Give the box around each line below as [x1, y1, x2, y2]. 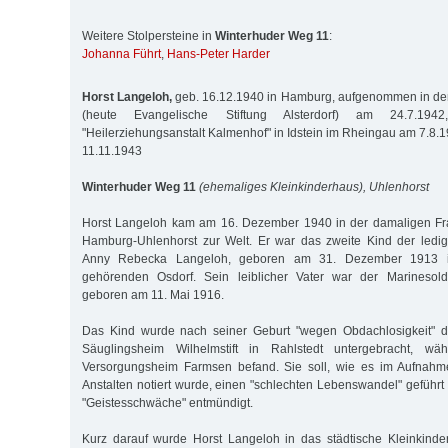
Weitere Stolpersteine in [82, 29, 215, 44]
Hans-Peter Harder [167, 47, 270, 62]
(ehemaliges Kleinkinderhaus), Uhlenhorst [199, 179, 429, 194]
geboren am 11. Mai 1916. [82, 287, 224, 302]
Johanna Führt [82, 47, 161, 62]
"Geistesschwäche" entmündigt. [82, 395, 253, 410]
